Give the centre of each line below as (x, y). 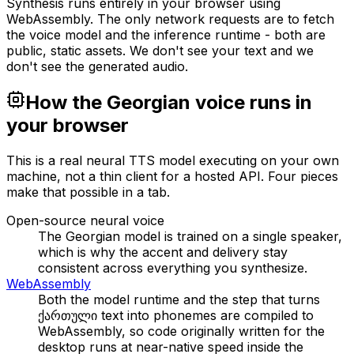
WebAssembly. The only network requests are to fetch (170, 19)
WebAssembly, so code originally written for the (181, 331)
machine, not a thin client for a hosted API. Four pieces (172, 176)
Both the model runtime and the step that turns (179, 299)
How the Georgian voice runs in (169, 102)
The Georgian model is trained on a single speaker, (190, 236)
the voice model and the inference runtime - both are (166, 34)
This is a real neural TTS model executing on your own (173, 160)
